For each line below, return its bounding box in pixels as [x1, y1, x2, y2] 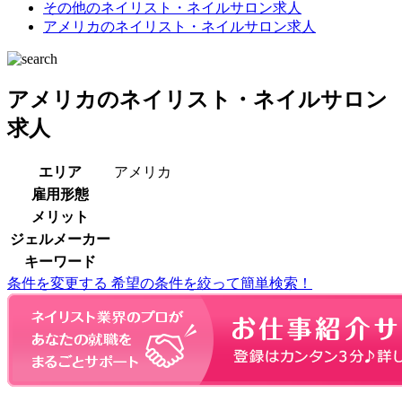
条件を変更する [7, 275, 111, 291]
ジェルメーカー [10, 231, 110, 247]
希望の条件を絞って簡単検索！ [111, 275, 312, 291]
